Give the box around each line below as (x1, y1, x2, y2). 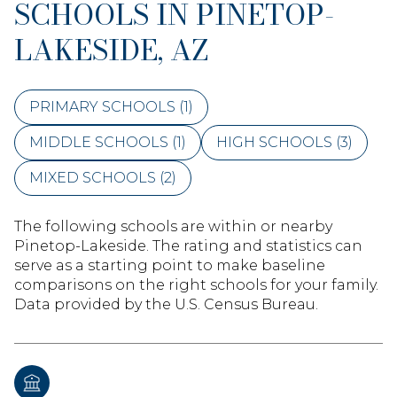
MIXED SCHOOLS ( (29, 168, 164, 186)
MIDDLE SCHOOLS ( (29, 133, 176, 151)
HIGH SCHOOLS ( (216, 133, 340, 151)
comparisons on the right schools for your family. (14, 276, 378, 293)
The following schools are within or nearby (14, 217, 332, 235)
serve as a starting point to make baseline (14, 256, 325, 274)
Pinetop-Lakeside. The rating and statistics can (14, 237, 362, 254)
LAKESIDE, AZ (14, 27, 209, 72)
